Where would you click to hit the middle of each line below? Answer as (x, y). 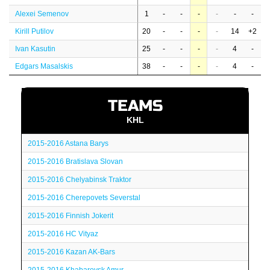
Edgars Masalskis (44, 66)
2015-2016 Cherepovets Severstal (84, 198)
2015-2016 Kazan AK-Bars (71, 252)
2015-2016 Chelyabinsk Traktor (80, 180)
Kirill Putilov (34, 31)
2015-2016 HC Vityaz (63, 234)
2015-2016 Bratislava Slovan (75, 162)
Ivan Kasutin (35, 49)
